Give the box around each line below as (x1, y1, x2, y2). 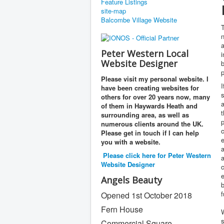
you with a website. (101, 137, 160, 146)
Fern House (101, 203, 143, 215)
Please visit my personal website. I (101, 74, 208, 83)
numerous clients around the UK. (101, 119, 203, 128)
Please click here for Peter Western (103, 150, 211, 160)
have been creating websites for (101, 83, 199, 92)
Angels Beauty (101, 174, 162, 186)
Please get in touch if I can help (101, 128, 199, 137)
